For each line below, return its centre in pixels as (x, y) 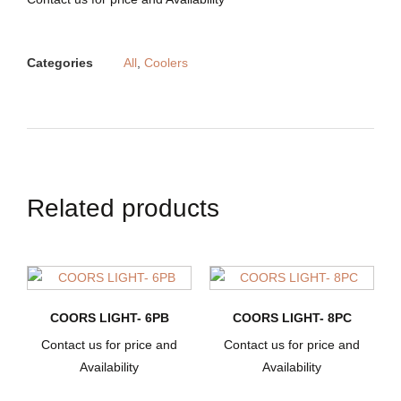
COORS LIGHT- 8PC (292, 318)
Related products (123, 209)
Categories (60, 63)
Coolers (166, 63)
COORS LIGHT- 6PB (109, 318)
